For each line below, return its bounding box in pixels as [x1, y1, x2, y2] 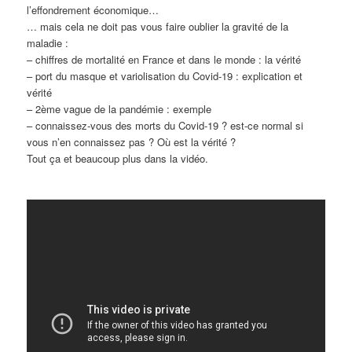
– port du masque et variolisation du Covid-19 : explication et [27, 68, 303, 83]
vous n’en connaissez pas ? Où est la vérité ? [27, 134, 236, 149]
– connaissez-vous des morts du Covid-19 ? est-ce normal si [27, 117, 304, 133]
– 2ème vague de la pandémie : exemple [27, 101, 212, 116]
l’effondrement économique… [27, 2, 159, 17]
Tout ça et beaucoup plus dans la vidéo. [27, 150, 209, 166]
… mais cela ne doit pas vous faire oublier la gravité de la [27, 18, 289, 34]
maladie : [27, 35, 69, 50]
